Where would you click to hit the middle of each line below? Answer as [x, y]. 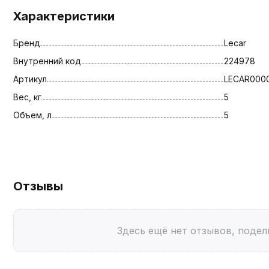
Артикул [30, 79]
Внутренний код [47, 61]
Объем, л [32, 115]
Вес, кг [27, 97]
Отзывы [38, 186]
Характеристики [64, 16]
